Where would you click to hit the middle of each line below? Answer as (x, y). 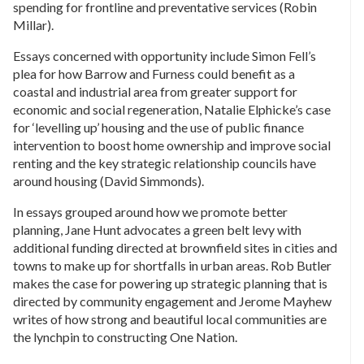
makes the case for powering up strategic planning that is (170, 284)
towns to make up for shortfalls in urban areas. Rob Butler (172, 266)
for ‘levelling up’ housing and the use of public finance (158, 128)
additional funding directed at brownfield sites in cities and (175, 248)
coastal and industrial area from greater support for (155, 92)
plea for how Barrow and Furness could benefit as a (154, 74)
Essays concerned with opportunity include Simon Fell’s (165, 56)
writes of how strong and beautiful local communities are (170, 319)
